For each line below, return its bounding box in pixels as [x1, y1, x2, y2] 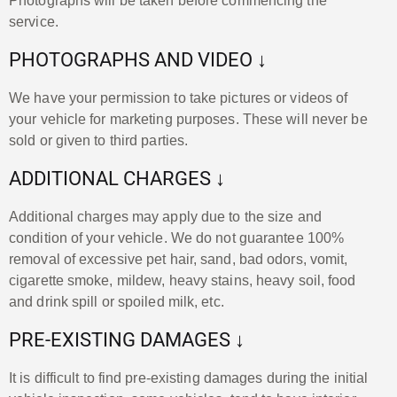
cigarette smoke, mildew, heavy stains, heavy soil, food [9, 272, 356, 288]
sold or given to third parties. [9, 132, 189, 148]
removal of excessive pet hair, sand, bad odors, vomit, [9, 251, 348, 267]
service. [9, 13, 58, 29]
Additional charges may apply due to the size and [9, 208, 322, 224]
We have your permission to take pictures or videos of [9, 90, 348, 105]
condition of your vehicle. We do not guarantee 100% [9, 230, 345, 245]
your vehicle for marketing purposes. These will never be [9, 111, 368, 127]
